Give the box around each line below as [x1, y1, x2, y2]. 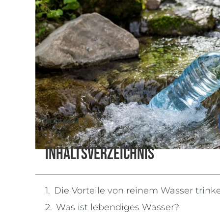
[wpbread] [40, 115, 79, 126]
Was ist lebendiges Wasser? [56, 201, 179, 213]
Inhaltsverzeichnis [45, 143, 154, 165]
